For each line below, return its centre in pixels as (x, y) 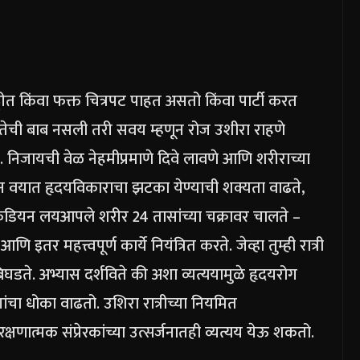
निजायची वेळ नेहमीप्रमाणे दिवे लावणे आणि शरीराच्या (157, 159)
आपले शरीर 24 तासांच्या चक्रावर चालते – (180, 217)
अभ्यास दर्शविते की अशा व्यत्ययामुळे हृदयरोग (168, 274)
